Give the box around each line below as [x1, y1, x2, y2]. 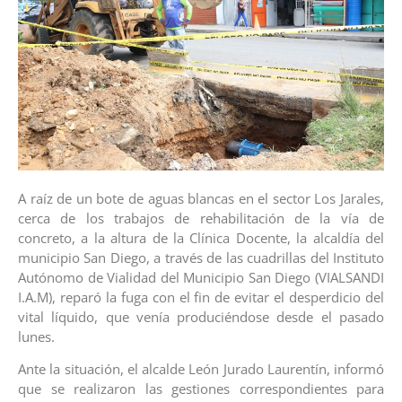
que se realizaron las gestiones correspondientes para [18, 380, 384, 398]
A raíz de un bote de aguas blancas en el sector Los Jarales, [18, 188, 384, 207]
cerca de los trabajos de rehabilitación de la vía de [18, 208, 384, 227]
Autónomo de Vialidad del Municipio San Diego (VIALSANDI [18, 267, 384, 286]
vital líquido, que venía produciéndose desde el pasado [18, 307, 384, 326]
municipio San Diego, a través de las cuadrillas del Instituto [18, 248, 384, 267]
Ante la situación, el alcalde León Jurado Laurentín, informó [18, 360, 384, 379]
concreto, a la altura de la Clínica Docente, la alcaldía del [18, 228, 384, 247]
